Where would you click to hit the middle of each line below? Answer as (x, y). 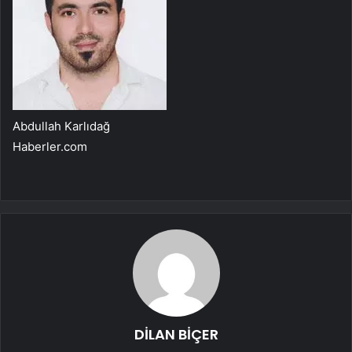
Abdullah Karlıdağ (61, 126)
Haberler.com (50, 147)
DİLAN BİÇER (176, 335)
